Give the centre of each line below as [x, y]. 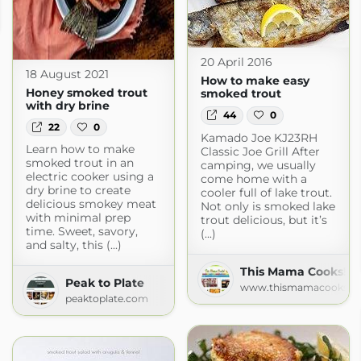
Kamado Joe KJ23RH [259, 137]
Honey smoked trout [86, 92]
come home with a [253, 178]
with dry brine [67, 105]
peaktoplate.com [106, 299]
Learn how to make [80, 149]
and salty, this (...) [73, 245]
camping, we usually [258, 165]
